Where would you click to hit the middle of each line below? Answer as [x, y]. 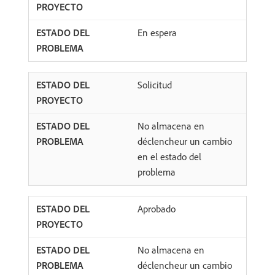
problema [157, 172]
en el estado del [169, 157]
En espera [157, 33]
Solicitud [155, 85]
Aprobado [157, 209]
